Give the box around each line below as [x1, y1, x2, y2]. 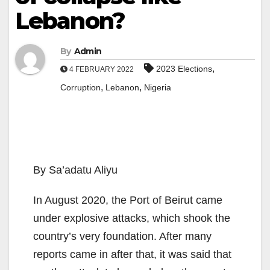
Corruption [60, 83, 101, 93]
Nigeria [144, 83, 171, 93]
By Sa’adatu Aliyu [33, 164, 118, 177]
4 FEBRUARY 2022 [67, 65, 136, 74]
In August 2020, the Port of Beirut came [33, 194, 222, 207]
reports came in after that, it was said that [33, 248, 231, 261]
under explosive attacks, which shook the [33, 212, 230, 225]
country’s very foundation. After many [33, 230, 212, 243]
